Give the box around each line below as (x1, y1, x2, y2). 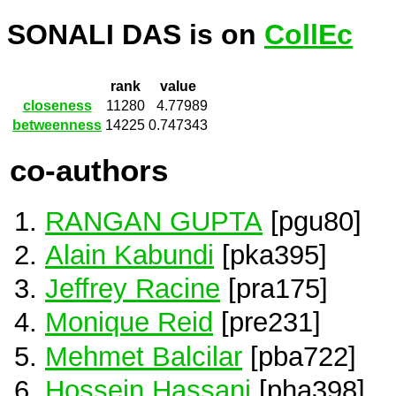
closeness (22, 98, 92, 114)
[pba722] (242, 340, 356, 371)
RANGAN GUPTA (45, 205, 263, 236)
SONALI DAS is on (7, 19, 264, 51)
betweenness (12, 118, 102, 133)
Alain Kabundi (45, 240, 214, 270)
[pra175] (220, 273, 328, 304)
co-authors (10, 153, 168, 187)
